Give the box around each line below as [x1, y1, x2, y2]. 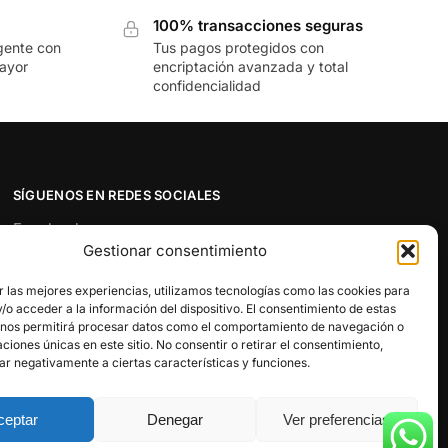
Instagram [12, 272, 83, 292]
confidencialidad [153, 76, 262, 94]
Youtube [12, 326, 72, 346]
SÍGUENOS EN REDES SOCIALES [12, 187, 221, 204]
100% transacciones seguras [153, 15, 364, 35]
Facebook [12, 218, 83, 238]
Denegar [146, 410, 203, 428]
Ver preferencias [283, 410, 391, 428]
